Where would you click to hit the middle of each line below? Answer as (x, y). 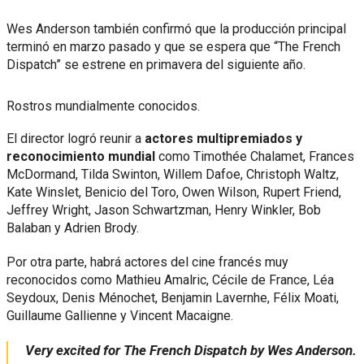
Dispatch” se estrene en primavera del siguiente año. (156, 65)
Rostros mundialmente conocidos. (103, 106)
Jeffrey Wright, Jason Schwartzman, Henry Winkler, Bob (164, 210)
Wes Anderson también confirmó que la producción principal (176, 29)
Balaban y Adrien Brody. (73, 228)
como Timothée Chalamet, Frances (256, 157)
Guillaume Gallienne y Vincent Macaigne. (120, 316)
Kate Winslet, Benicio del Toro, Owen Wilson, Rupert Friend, (174, 193)
